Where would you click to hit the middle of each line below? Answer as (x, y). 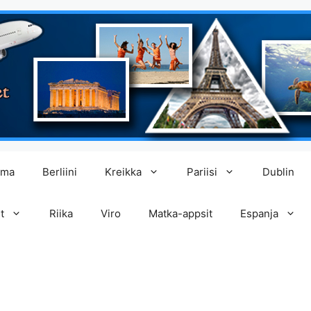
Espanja (259, 213)
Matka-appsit (180, 213)
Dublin (278, 172)
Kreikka (123, 172)
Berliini (60, 172)
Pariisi (202, 172)
